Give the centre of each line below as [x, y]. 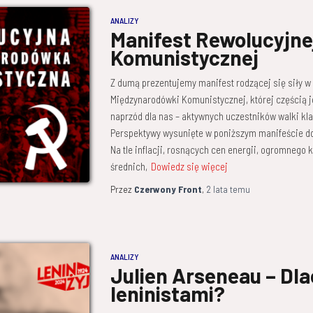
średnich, [129, 166]
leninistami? [167, 293]
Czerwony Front [168, 189]
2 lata [217, 189]
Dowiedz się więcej [189, 166]
